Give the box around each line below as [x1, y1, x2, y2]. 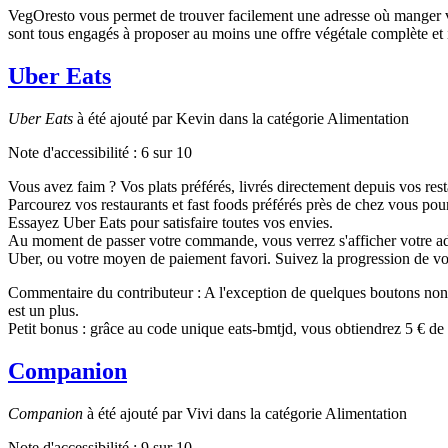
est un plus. [8, 302, 79, 320]
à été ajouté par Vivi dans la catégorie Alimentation [83, 404, 407, 422]
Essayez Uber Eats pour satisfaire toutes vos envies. [8, 214, 333, 232]
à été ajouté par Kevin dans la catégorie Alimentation [73, 110, 409, 128]
